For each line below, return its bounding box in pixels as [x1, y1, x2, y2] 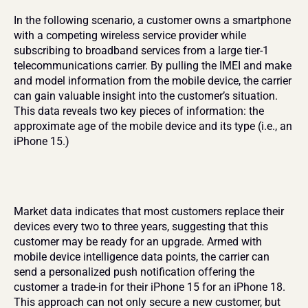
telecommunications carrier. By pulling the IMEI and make [14, 59, 291, 72]
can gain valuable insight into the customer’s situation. [14, 89, 278, 102]
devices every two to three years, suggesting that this [14, 220, 268, 233]
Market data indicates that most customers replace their [14, 205, 284, 218]
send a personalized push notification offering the [14, 265, 254, 278]
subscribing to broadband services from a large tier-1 [14, 44, 269, 57]
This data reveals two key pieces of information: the [14, 104, 264, 118]
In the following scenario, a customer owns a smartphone [14, 14, 291, 27]
